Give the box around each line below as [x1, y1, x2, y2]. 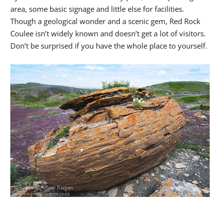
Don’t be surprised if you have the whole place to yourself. [10, 40, 207, 51]
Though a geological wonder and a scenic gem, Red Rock [10, 16, 200, 26]
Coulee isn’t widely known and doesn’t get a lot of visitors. [10, 28, 206, 38]
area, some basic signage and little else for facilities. [10, 3, 184, 14]
